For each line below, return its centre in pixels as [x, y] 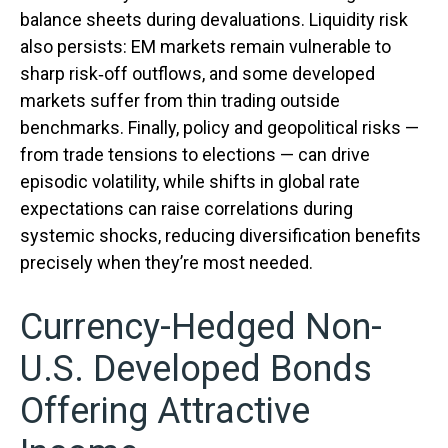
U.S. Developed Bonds [196, 368]
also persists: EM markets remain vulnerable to [205, 46]
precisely [58, 262]
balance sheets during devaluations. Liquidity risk [214, 19]
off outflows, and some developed [239, 73]
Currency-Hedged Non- [201, 326]
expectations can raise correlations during [186, 208]
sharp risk [59, 73]
